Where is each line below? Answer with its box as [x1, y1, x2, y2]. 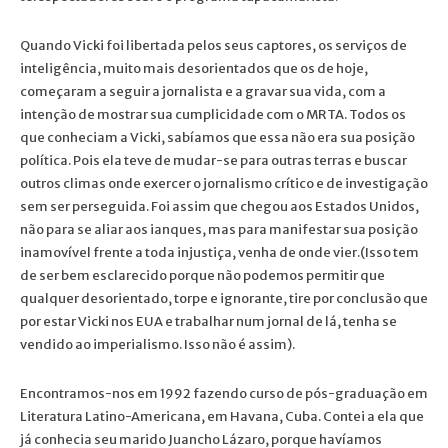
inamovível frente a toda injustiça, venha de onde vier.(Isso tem [20, 243, 419, 261]
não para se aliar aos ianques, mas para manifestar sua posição [20, 220, 418, 238]
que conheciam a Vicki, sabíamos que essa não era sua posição [20, 128, 415, 146]
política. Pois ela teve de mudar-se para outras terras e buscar [20, 151, 407, 169]
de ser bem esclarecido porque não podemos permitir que [20, 266, 385, 284]
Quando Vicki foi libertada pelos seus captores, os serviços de [20, 36, 407, 54]
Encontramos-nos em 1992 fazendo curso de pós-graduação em [20, 384, 428, 402]
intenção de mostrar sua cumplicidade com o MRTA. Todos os [20, 105, 406, 123]
